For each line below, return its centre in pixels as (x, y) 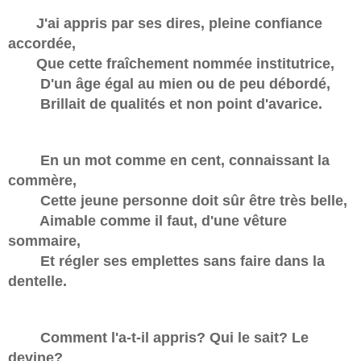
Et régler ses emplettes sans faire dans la (166, 261)
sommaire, (44, 241)
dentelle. (37, 282)
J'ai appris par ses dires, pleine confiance (165, 24)
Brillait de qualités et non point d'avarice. (165, 104)
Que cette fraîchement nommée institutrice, (171, 64)
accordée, (42, 44)
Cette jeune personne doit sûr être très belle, (178, 201)
